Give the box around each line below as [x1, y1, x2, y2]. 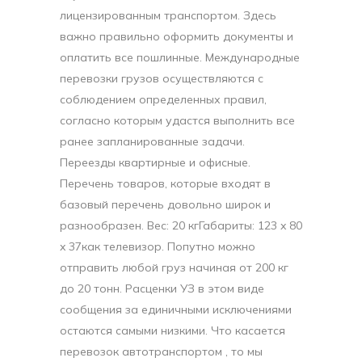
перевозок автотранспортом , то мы [60, 344, 263, 359]
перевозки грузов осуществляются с [60, 71, 263, 86]
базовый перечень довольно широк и [60, 197, 271, 212]
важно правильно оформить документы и [60, 29, 293, 44]
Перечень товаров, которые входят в [60, 176, 271, 191]
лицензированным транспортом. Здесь [60, 8, 276, 23]
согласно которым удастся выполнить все [60, 113, 295, 128]
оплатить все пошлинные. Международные [60, 50, 300, 65]
